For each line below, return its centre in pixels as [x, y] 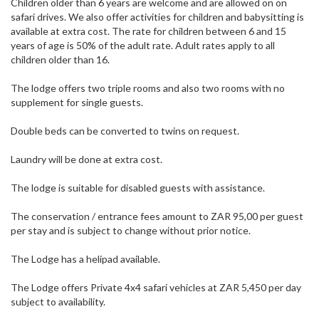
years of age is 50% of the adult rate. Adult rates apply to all [143, 46]
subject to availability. [58, 302]
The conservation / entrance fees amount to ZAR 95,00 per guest [157, 216]
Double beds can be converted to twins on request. [125, 131]
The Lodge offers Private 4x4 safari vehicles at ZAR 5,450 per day [156, 288]
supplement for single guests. [77, 103]
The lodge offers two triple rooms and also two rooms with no [148, 88]
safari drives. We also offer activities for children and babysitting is [157, 17]
